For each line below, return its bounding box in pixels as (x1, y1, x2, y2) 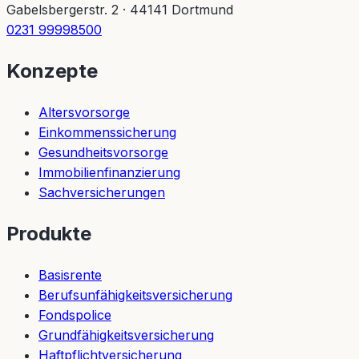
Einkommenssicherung (38, 123, 176, 140)
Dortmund (171, 2, 233, 18)
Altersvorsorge (38, 103, 130, 120)
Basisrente (38, 266, 102, 283)
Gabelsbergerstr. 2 (6, 2, 119, 18)
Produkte (6, 221, 91, 245)
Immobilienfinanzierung (38, 163, 180, 180)
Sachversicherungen (38, 184, 165, 200)
